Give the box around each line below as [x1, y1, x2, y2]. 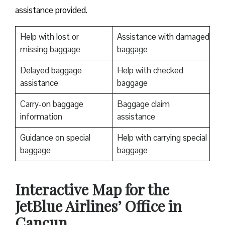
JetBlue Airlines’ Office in [15, 196, 182, 216]
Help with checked [117, 65, 183, 76]
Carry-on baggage [20, 98, 83, 110]
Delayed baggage [20, 65, 82, 76]
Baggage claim [117, 98, 170, 110]
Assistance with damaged [117, 31, 209, 43]
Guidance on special [20, 132, 90, 144]
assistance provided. [15, 5, 89, 16]
